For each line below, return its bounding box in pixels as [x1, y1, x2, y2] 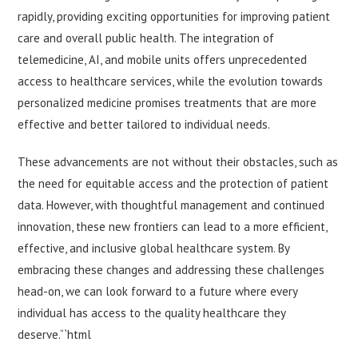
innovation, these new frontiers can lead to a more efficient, [18, 219, 328, 235]
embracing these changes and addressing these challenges [18, 262, 325, 278]
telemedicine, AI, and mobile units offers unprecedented [18, 52, 308, 68]
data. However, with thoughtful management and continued [18, 197, 325, 213]
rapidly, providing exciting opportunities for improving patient [18, 9, 331, 25]
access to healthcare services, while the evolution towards [18, 74, 324, 89]
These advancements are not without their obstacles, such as [18, 154, 339, 170]
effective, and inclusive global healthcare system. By [18, 241, 290, 257]
